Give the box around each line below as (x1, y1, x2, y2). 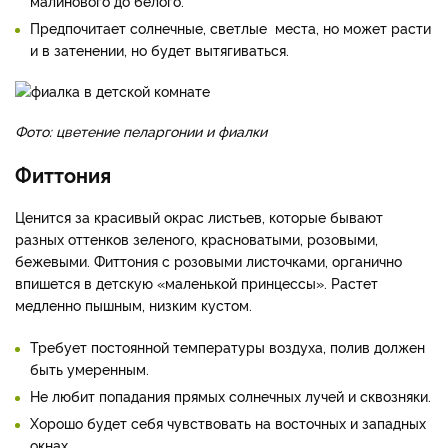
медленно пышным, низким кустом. (15, 295, 252, 315)
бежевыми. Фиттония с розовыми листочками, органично (15, 251, 402, 271)
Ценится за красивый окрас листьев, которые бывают (15, 207, 383, 227)
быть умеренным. (30, 359, 149, 379)
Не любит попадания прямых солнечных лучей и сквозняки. (30, 386, 431, 406)
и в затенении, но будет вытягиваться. (30, 40, 289, 60)
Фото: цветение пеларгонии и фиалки (15, 121, 267, 141)
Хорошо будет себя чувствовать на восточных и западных (30, 413, 426, 433)
